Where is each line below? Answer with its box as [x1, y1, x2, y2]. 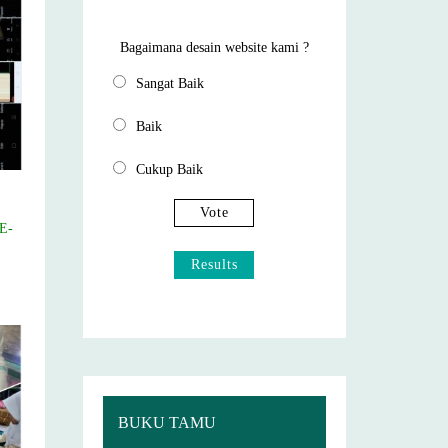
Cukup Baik [136, 162, 204, 177]
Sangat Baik [136, 76, 205, 91]
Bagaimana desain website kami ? [120, 40, 310, 55]
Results [190, 257, 238, 272]
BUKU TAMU [118, 414, 217, 431]
